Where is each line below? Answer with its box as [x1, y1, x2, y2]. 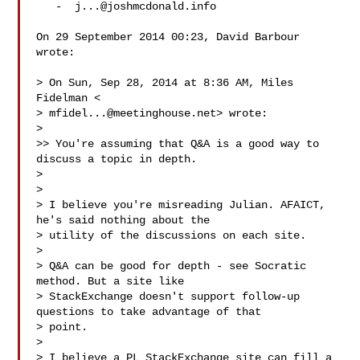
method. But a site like [36, 275, 185, 288]
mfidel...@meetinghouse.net [49, 107, 217, 120]
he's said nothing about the [36, 214, 211, 227]
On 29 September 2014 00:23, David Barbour [36, 31, 301, 43]
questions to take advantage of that [36, 305, 262, 318]
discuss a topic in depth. [36, 153, 198, 166]
